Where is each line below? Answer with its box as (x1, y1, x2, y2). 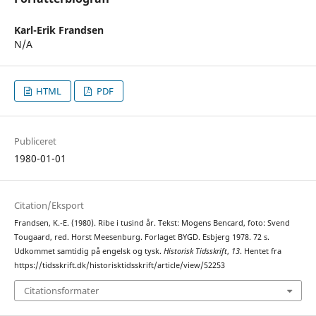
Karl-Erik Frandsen (13, 23, 104, 37)
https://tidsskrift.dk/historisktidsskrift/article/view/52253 (13, 260, 225, 271)
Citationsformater (23, 284, 99, 297)
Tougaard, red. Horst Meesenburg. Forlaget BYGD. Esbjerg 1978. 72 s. (13, 232, 269, 243)
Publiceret (13, 135, 56, 148)
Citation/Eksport (13, 199, 84, 212)
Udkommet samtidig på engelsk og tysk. (13, 246, 164, 257)
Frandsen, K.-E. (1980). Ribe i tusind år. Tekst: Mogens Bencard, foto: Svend (13, 218, 290, 229)
